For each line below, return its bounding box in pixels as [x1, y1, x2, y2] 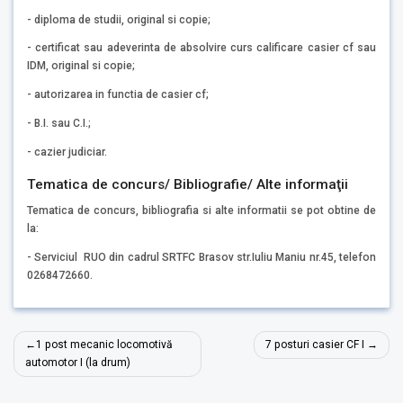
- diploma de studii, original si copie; [27, 13, 210, 26]
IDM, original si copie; [27, 59, 135, 73]
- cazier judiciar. [27, 145, 107, 158]
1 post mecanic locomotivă [36, 338, 174, 352]
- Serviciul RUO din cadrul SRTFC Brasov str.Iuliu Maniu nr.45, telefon [27, 250, 376, 264]
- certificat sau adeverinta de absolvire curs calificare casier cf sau [27, 41, 376, 55]
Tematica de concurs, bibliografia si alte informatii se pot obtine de [27, 203, 376, 217]
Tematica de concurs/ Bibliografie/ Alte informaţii [27, 175, 348, 193]
